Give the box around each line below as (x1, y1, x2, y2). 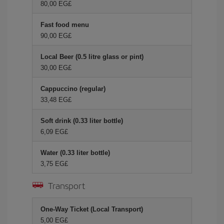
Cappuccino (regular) (40, 85, 105, 92)
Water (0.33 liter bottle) (40, 149, 110, 156)
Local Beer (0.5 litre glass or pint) (40, 53, 143, 60)
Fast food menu (40, 21, 89, 28)
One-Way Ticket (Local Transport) (40, 205, 143, 213)
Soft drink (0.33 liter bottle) (40, 117, 123, 124)
